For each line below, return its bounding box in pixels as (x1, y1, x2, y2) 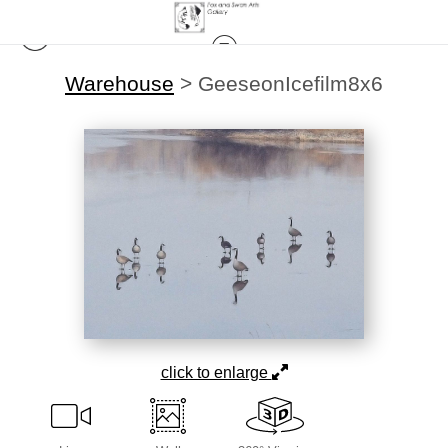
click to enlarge (160, 364, 272, 381)
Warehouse (65, 72, 174, 95)
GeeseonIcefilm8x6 (198, 72, 383, 95)
